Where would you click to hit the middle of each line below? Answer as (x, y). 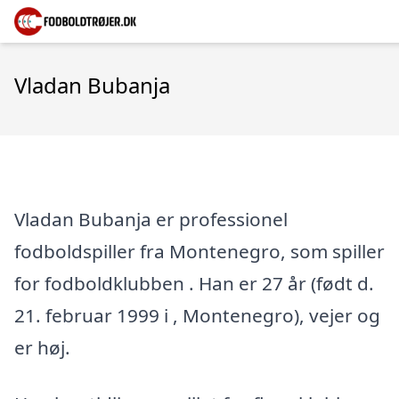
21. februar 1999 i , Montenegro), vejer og (197, 315)
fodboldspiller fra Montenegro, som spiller (199, 251)
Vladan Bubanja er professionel (151, 219)
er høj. (42, 347)
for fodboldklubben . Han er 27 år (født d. (194, 283)
